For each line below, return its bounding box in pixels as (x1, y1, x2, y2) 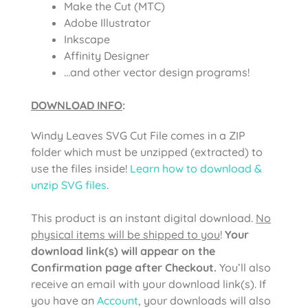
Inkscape (64, 32, 110, 46)
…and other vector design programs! (64, 65, 250, 79)
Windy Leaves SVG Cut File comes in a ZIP (31, 128, 245, 142)
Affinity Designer (64, 48, 149, 63)
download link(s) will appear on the (31, 243, 215, 258)
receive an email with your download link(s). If (31, 276, 266, 291)
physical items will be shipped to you (31, 227, 220, 241)
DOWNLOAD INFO (31, 98, 122, 112)
